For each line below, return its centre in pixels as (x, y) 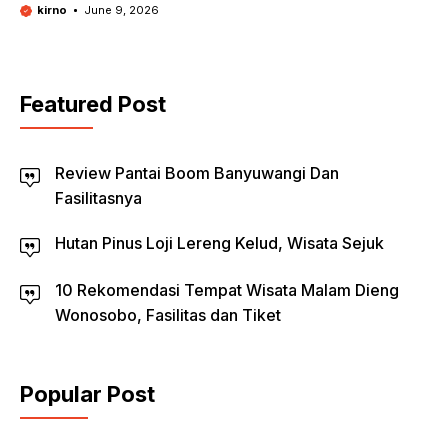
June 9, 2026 (121, 10)
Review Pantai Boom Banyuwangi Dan (197, 173)
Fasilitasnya (98, 198)
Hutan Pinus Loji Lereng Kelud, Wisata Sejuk (219, 243)
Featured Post (93, 104)
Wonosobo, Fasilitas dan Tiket (168, 315)
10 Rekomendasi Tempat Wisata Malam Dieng (227, 290)
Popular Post (87, 394)
